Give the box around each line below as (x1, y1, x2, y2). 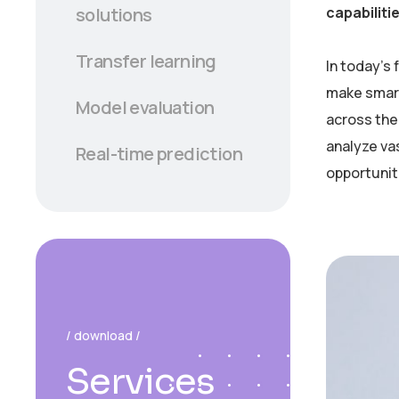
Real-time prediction (76, 142, 242, 167)
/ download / (66, 327, 141, 345)
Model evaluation (76, 95, 215, 120)
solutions (76, 2, 152, 27)
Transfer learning (76, 48, 216, 73)
